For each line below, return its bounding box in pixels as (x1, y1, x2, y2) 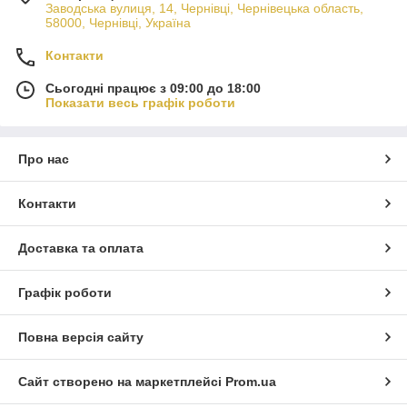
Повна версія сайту (18, 330, 144, 345)
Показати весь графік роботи (45, 95, 235, 111)
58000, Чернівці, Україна (45, 15, 191, 31)
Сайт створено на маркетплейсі (18, 374, 225, 390)
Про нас (18, 152, 69, 167)
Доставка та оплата (18, 241, 144, 256)
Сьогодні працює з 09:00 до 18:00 (45, 81, 261, 96)
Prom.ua (225, 374, 276, 390)
